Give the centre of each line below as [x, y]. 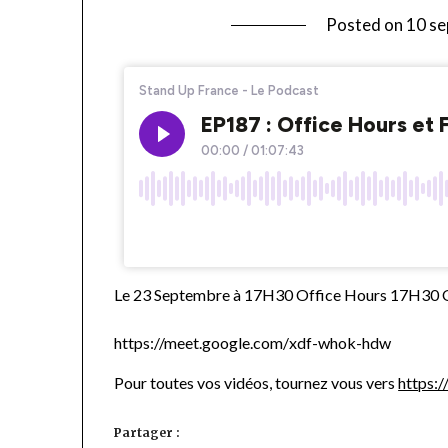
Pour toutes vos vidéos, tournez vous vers [256, 383]
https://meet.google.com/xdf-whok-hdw [253, 343]
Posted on [366, 25]
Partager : [147, 433]
